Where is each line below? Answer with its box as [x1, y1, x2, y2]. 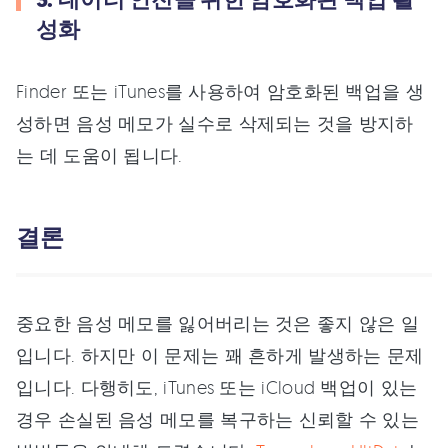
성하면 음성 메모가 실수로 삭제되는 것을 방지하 [16, 112, 414, 135]
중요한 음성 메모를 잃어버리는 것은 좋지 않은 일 [16, 312, 420, 335]
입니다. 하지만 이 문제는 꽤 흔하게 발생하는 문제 [16, 344, 424, 367]
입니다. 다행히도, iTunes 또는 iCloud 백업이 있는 [16, 376, 418, 399]
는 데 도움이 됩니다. [16, 144, 183, 167]
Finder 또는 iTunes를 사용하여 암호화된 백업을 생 [16, 80, 424, 103]
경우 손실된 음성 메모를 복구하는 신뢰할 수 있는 [16, 408, 420, 431]
